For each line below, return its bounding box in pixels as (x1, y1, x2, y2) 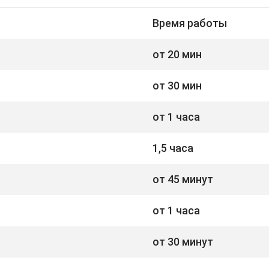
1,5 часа (153, 141, 193, 154)
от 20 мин (153, 47, 202, 61)
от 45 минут (153, 172, 213, 186)
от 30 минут (153, 235, 213, 248)
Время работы (153, 16, 227, 29)
